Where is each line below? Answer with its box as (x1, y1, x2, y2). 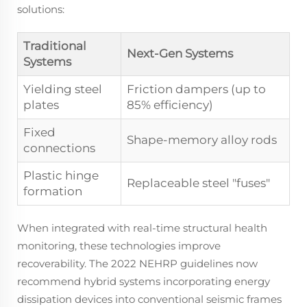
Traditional (23, 38, 86, 53)
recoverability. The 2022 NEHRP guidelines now (17, 256, 258, 270)
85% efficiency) (127, 97, 213, 112)
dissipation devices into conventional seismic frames (17, 292, 282, 306)
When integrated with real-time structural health (17, 221, 267, 234)
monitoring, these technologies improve (17, 238, 221, 252)
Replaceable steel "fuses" (127, 175, 270, 190)
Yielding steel (23, 82, 102, 96)
